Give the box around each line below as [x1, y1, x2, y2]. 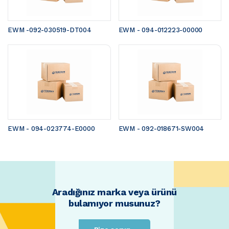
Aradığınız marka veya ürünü [52, 187, 177, 198]
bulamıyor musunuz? [68, 198, 161, 209]
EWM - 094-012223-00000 [118, 26, 203, 34]
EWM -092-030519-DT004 [8, 26, 91, 34]
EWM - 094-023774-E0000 [8, 125, 95, 133]
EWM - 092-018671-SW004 [118, 125, 204, 133]
